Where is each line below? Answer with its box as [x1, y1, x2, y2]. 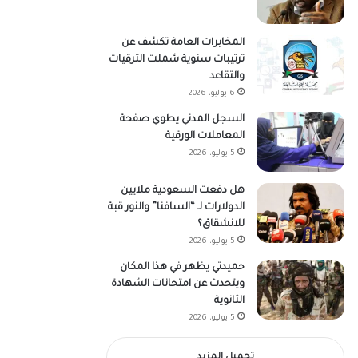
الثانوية [213, 295, 245, 307]
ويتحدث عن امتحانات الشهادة [110, 278, 245, 290]
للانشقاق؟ [197, 218, 245, 230]
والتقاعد [209, 70, 245, 82]
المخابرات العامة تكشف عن [121, 37, 245, 49]
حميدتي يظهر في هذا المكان [119, 261, 245, 273]
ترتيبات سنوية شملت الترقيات [108, 54, 245, 66]
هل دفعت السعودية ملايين [120, 185, 245, 197]
